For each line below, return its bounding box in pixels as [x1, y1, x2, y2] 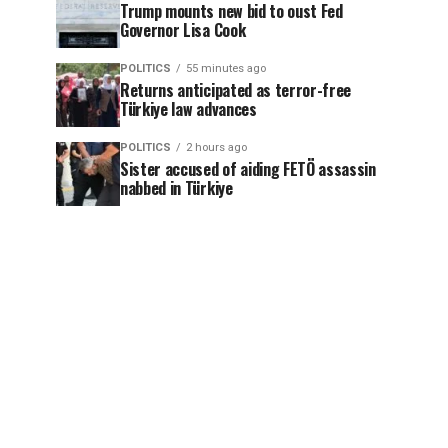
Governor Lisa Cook [120, 18, 246, 42]
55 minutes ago [186, 62, 266, 75]
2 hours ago [186, 141, 247, 154]
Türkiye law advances [120, 97, 257, 121]
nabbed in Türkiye [120, 176, 233, 200]
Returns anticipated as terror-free [120, 78, 352, 102]
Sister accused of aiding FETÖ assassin [120, 157, 376, 181]
